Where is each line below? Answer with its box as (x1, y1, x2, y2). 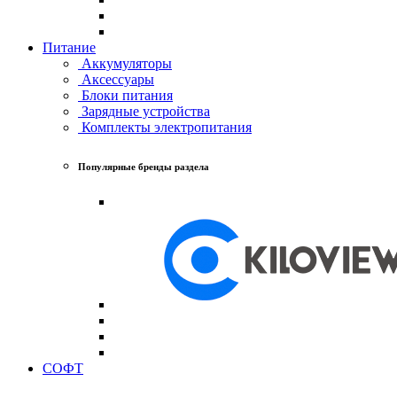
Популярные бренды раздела (78, 160, 209, 172)
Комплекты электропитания (78, 119, 252, 135)
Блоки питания (78, 87, 173, 103)
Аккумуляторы (78, 55, 172, 71)
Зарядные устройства (78, 103, 210, 119)
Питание (43, 39, 96, 55)
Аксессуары (78, 71, 154, 87)
